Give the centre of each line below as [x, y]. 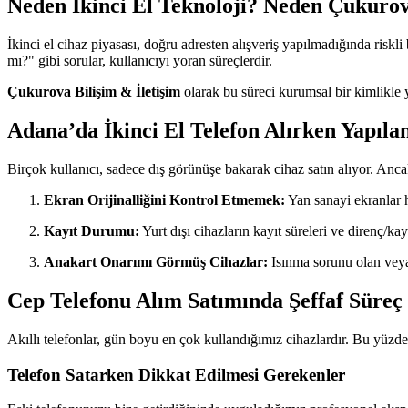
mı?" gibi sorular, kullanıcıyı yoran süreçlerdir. [140, 61]
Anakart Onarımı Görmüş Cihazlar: [156, 262]
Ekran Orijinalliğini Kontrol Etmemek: [164, 200]
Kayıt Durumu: [92, 231]
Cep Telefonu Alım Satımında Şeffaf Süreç [205, 301]
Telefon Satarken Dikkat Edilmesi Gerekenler [176, 374]
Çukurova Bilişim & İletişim [94, 92]
